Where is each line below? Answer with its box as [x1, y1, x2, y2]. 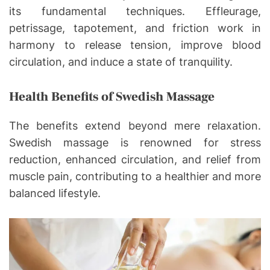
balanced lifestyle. [9, 186, 101, 199]
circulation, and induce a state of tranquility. [9, 55, 233, 68]
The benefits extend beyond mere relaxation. [9, 119, 261, 132]
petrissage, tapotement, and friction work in [9, 21, 261, 34]
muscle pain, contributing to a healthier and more [9, 169, 261, 183]
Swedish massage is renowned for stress [9, 136, 261, 149]
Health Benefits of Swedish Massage [9, 88, 215, 105]
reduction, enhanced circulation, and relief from [9, 152, 261, 166]
